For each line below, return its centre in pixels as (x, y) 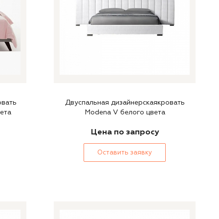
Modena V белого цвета (125, 112)
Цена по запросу (125, 132)
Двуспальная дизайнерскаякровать (125, 102)
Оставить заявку (125, 153)
